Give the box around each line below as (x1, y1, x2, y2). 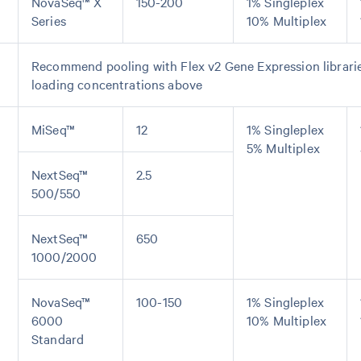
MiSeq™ (31, 120, 75, 138)
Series (31, 11, 66, 29)
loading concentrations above (31, 75, 203, 93)
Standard (31, 330, 85, 347)
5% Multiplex (247, 139, 320, 156)
